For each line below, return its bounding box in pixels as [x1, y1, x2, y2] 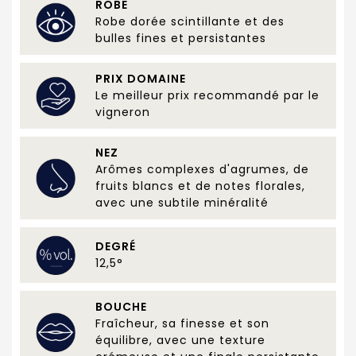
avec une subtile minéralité [95, 195, 269, 211]
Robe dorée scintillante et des [95, 14, 284, 30]
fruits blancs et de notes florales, [95, 178, 305, 195]
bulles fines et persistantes [95, 30, 266, 47]
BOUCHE [95, 299, 147, 315]
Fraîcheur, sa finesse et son [95, 315, 269, 332]
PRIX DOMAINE [95, 71, 186, 87]
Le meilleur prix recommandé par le [95, 87, 319, 104]
